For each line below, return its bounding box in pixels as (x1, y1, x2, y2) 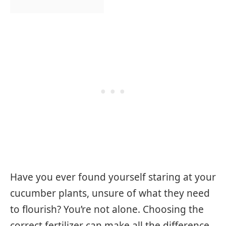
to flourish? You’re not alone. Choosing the (10, 202, 204, 216)
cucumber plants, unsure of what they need (10, 186, 210, 200)
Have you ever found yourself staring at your (10, 170, 216, 184)
